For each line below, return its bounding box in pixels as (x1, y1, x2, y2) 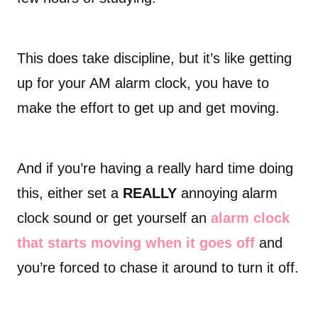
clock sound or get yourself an (17, 210, 211, 226)
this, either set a (17, 185, 123, 202)
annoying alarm (177, 185, 278, 202)
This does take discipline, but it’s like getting (17, 50, 292, 67)
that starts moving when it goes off (17, 235, 255, 251)
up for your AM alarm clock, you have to (17, 75, 269, 92)
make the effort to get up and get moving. (17, 100, 280, 116)
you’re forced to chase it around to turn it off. (17, 260, 299, 276)
